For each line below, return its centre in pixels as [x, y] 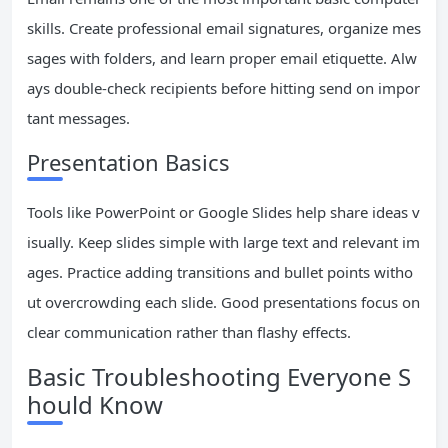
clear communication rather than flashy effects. [189, 332]
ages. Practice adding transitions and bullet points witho [220, 272]
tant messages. [78, 118]
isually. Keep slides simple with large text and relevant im [223, 242]
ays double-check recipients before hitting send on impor [223, 88]
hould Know [95, 404]
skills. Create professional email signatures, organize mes [224, 28]
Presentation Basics [128, 162]
